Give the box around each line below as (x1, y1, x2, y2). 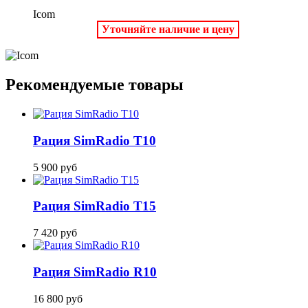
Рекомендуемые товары (5, 76, 184, 94)
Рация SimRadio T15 (33, 199, 156, 214)
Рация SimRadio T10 (33, 133, 156, 148)
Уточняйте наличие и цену (101, 23, 234, 36)
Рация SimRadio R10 (33, 264, 157, 279)
